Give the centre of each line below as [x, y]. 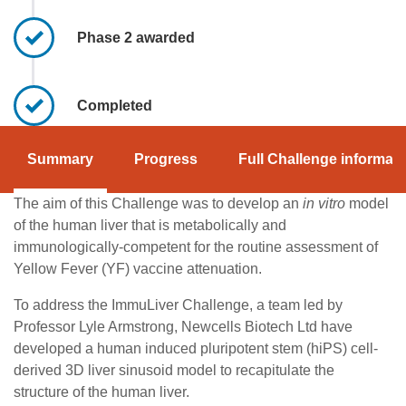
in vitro [324, 203]
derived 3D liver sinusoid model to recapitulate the [174, 370]
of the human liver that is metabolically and [150, 225]
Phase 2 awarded [136, 37]
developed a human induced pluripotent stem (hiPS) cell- [196, 348]
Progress [166, 159]
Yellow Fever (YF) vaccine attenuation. [138, 268]
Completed [115, 105]
